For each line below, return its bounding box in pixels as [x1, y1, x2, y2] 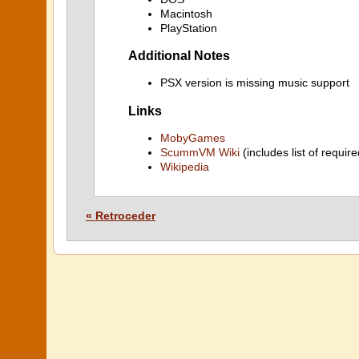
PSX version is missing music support [160, 76, 349, 90]
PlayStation [160, 21, 217, 34]
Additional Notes [128, 47, 230, 63]
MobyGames [160, 131, 225, 144]
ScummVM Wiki [160, 146, 240, 159]
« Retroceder [86, 209, 155, 222]
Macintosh [160, 6, 212, 20]
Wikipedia [160, 160, 209, 173]
